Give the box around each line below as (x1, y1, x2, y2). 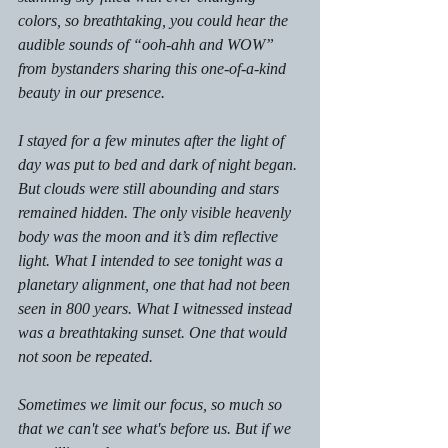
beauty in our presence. (18, 84, 169, 102)
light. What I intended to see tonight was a (18, 252, 287, 270)
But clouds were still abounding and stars (18, 180, 283, 198)
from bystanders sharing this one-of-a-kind (18, 60, 290, 78)
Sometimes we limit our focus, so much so (18, 396, 286, 414)
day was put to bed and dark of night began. (18, 156, 301, 174)
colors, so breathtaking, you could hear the (18, 12, 292, 30)
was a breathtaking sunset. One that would (18, 324, 291, 342)
